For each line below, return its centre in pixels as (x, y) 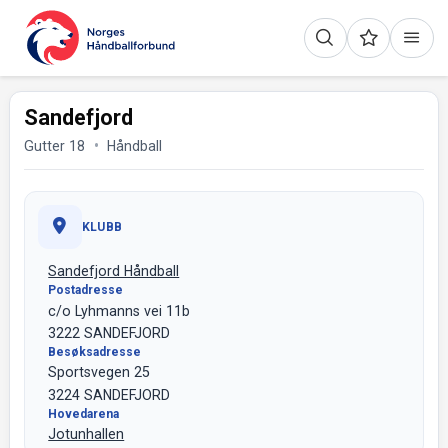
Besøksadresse (95, 351)
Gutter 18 (55, 145)
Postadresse (86, 290)
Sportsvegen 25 (99, 372)
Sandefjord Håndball (114, 271)
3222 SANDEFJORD (109, 332)
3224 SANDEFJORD (109, 394)
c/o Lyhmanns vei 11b (119, 310)
